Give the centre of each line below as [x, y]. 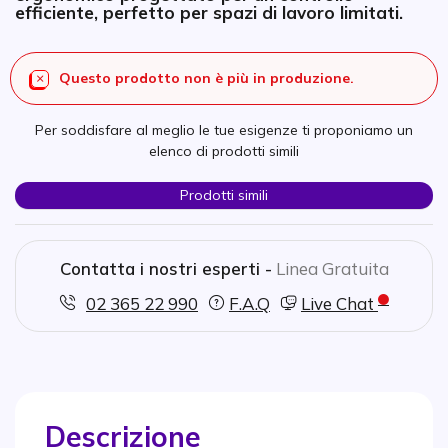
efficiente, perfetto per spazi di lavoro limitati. [209, 12]
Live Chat [339, 303]
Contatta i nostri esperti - [165, 268]
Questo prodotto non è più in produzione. [206, 78]
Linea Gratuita [332, 268]
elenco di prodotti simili [224, 151]
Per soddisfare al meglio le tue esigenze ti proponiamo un [224, 130]
